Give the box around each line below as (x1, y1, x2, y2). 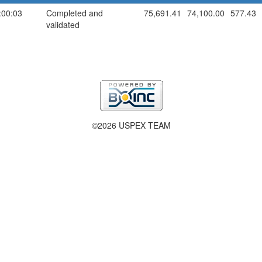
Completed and (46, 7, 103, 19)
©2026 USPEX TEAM (91, 119, 171, 131)
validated (46, 19, 80, 30)
